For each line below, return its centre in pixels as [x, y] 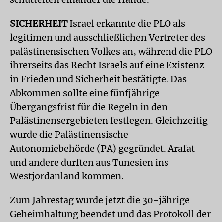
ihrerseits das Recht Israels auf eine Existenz [107, 65]
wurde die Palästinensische [69, 135]
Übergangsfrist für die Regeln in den [89, 107]
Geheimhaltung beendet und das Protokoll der [110, 214]
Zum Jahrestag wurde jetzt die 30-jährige [100, 200]
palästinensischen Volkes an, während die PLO [111, 51]
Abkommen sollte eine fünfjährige [85, 93]
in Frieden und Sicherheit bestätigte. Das [98, 79]
